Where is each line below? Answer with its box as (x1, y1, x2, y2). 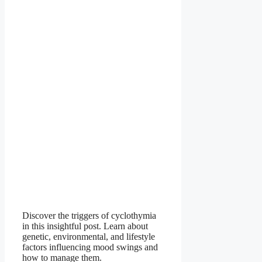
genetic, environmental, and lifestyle (22, 231, 155, 242)
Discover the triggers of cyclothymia (22, 210, 156, 220)
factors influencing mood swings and (22, 242, 158, 252)
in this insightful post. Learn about (22, 220, 148, 231)
